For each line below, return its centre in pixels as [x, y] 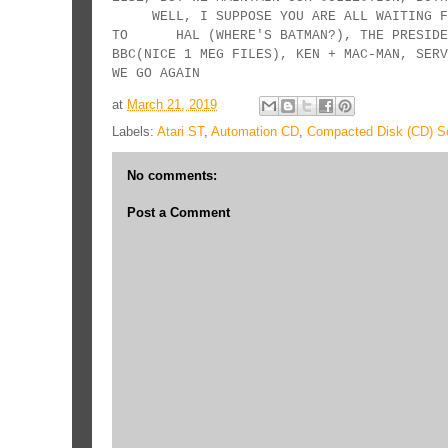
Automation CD [255, 131]
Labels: [134, 131]
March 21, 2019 [172, 104]
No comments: [172, 175]
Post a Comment [178, 213]
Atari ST [180, 131]
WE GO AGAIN [156, 73]
